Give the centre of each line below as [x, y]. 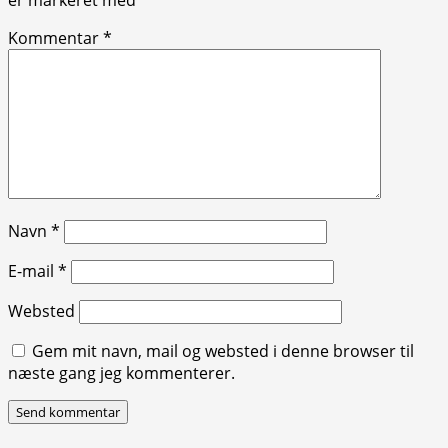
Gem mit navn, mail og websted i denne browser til [223, 350]
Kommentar [55, 37]
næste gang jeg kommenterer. [121, 372]
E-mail [33, 270]
